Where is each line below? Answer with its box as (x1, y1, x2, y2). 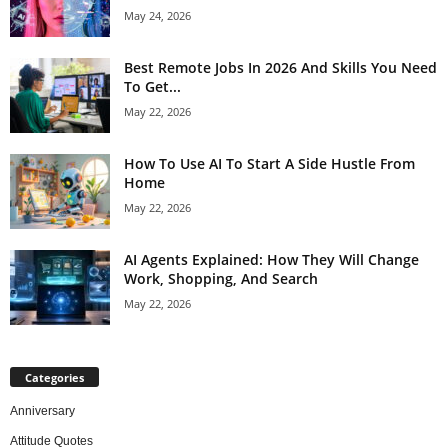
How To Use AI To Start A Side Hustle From (124, 154, 415, 174)
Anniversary (10, 404, 75, 419)
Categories (25, 370, 84, 386)
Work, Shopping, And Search (124, 269, 318, 289)
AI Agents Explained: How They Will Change (124, 250, 419, 270)
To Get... (124, 77, 181, 97)
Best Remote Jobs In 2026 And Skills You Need (124, 58, 437, 78)
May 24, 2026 (124, 8, 191, 24)
